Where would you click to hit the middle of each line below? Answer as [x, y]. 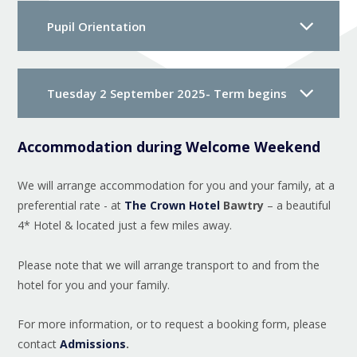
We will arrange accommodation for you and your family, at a [177, 185]
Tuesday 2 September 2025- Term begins [167, 94]
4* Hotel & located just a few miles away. [125, 225]
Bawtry [242, 205]
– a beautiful [298, 205]
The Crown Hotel [173, 205]
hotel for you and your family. [94, 284]
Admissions [93, 344]
